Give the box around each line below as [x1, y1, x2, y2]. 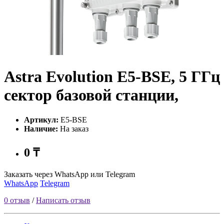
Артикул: [24, 115, 58, 124]
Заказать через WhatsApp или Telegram [4, 169, 135, 178]
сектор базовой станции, [4, 86, 178, 104]
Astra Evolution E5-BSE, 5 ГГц [4, 67, 220, 86]
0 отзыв [4, 195, 30, 204]
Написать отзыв [36, 195, 90, 204]
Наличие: [24, 124, 58, 133]
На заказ [58, 124, 88, 133]
